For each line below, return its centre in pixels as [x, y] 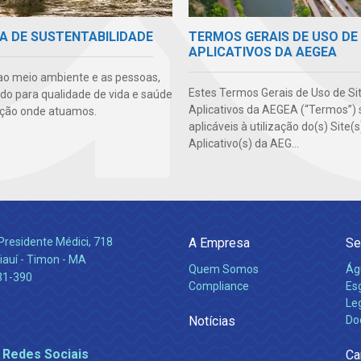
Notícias [212, 322]
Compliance [219, 286]
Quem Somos [224, 270]
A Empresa [219, 243]
